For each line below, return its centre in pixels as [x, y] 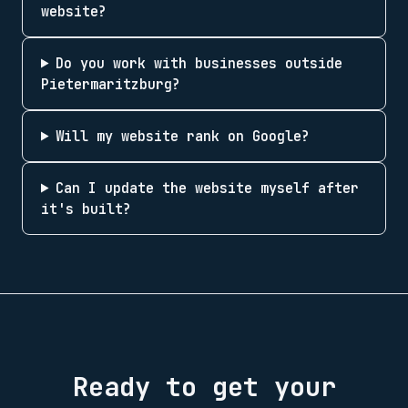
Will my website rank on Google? [183, 136]
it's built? [86, 209]
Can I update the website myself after [208, 188]
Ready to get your [204, 387]
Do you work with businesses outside [199, 63]
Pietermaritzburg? [111, 84]
